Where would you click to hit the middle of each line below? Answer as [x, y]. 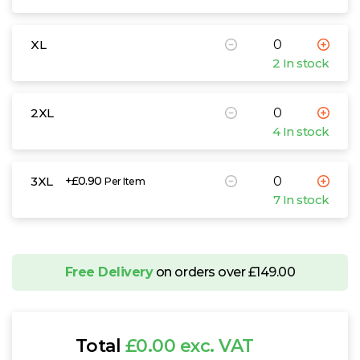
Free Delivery [109, 272]
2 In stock [301, 63]
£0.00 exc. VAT [189, 346]
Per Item [125, 182]
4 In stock [301, 131]
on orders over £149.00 [224, 272]
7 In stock [301, 199]
